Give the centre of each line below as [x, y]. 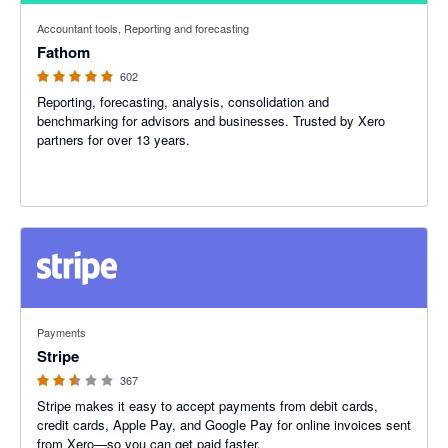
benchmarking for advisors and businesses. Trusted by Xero [211, 120]
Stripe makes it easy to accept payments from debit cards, [207, 405]
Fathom [63, 52]
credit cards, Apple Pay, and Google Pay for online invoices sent [224, 424]
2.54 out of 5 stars [74, 317]
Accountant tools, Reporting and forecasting [143, 28]
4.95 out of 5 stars [74, 13]
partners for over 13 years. [113, 139]
